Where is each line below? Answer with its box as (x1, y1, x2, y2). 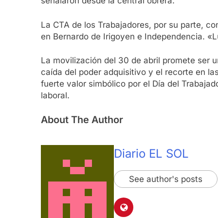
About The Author (41, 113, 123, 126)
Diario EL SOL (114, 146, 189, 161)
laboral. (41, 91, 70, 101)
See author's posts (129, 174, 202, 184)
